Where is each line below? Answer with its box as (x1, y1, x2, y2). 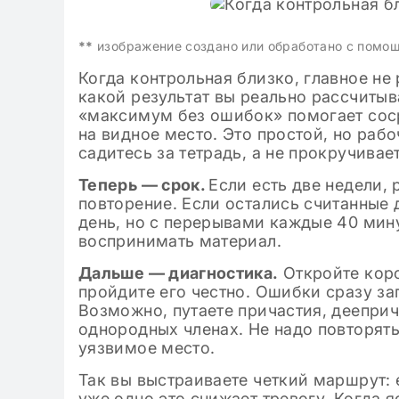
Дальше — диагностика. (78, 264, 279, 282)
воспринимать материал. (78, 232, 281, 250)
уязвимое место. (78, 338, 216, 357)
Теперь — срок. (78, 175, 209, 194)
